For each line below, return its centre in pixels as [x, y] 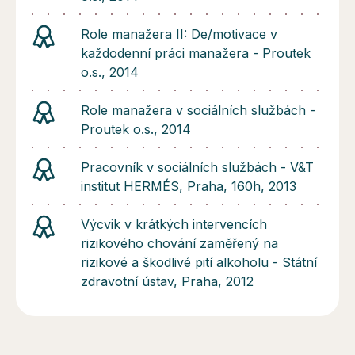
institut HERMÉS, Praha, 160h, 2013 [189, 187]
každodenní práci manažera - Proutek [196, 53]
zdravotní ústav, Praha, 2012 [167, 282]
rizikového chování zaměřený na [179, 244]
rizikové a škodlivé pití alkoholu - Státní [199, 263]
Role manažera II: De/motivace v [179, 34]
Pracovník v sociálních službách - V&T [197, 168]
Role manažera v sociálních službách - [198, 111]
